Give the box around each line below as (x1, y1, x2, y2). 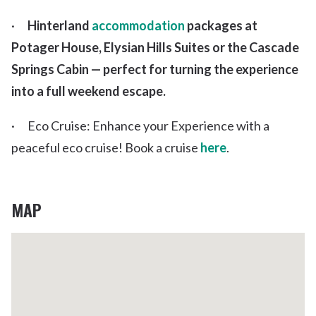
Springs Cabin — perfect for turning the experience (11, 61, 298, 78)
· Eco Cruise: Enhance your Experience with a (11, 118, 269, 134)
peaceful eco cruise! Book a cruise (11, 140, 200, 156)
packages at (185, 18, 257, 34)
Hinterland (28, 18, 92, 34)
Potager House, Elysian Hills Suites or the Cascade (11, 39, 299, 56)
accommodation (92, 18, 185, 34)
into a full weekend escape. (11, 83, 168, 99)
